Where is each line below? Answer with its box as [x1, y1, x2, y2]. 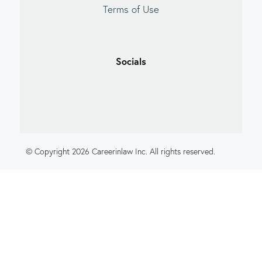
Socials [116, 54, 146, 67]
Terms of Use [103, 3, 159, 16]
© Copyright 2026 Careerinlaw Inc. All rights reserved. [26, 146, 216, 157]
